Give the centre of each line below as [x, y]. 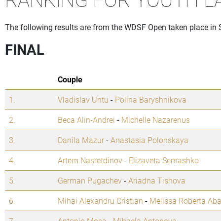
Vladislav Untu [83, 100]
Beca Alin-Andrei [86, 120]
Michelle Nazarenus [156, 120]
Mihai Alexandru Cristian [100, 201]
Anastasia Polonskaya [149, 140]
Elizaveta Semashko [164, 160]
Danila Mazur [81, 140]
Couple [70, 79]
